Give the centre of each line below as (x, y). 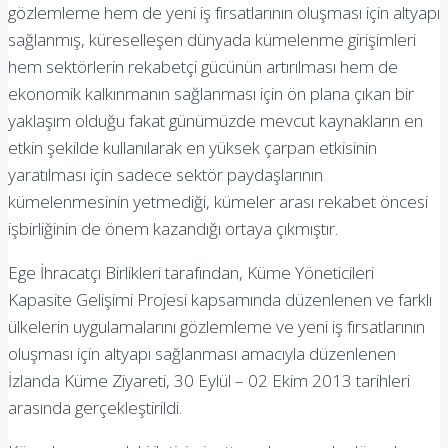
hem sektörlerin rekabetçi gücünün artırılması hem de (203, 66)
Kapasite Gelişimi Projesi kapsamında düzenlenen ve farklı (220, 299)
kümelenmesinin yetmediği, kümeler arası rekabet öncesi (218, 201)
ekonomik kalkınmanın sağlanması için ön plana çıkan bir (211, 93)
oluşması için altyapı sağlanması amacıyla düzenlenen (202, 353)
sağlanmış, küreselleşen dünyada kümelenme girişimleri (212, 39)
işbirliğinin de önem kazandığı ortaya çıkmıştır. (173, 228)
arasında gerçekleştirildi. (95, 407)
